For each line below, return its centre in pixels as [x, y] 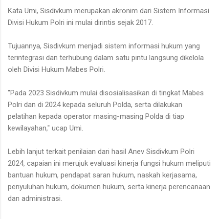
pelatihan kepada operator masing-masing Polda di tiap [96, 116]
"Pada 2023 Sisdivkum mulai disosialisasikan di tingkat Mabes [106, 93]
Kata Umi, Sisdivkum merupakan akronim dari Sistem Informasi [109, 11]
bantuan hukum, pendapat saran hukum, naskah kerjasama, [102, 175]
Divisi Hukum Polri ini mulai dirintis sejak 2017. [80, 22]
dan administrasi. [35, 198]
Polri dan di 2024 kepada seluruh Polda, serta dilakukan [95, 105]
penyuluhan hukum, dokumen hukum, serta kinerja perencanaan [109, 187]
